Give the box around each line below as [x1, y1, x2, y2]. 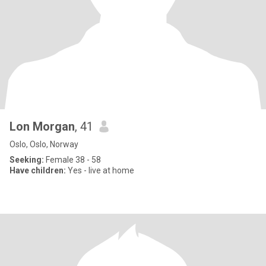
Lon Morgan [9, 119, 75, 134]
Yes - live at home [66, 166, 134, 175]
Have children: [9, 166, 66, 175]
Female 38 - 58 [44, 155, 101, 164]
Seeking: [9, 155, 44, 164]
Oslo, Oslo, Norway [9, 140, 78, 149]
